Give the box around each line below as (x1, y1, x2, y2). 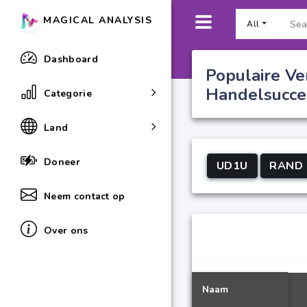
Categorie (44, 86, 93, 100)
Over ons (44, 223, 88, 237)
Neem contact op (44, 189, 125, 203)
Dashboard (44, 52, 99, 66)
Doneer (44, 155, 81, 169)
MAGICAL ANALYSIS (39, 14, 153, 27)
